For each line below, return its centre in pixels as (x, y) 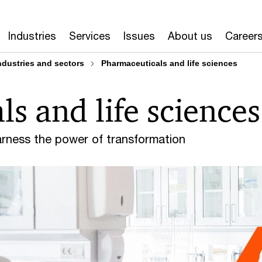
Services (90, 36)
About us (190, 36)
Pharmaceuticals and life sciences (169, 63)
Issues (139, 36)
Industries (32, 36)
